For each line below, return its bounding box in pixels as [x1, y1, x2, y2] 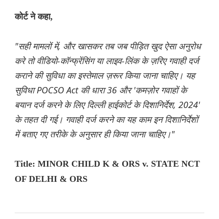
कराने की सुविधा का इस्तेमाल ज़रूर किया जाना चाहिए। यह [15, 69, 195, 82]
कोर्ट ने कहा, [15, 12, 53, 22]
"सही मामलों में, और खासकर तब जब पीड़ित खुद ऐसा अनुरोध [15, 40, 201, 52]
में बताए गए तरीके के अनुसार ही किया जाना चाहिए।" [15, 128, 175, 140]
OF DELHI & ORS [15, 174, 88, 184]
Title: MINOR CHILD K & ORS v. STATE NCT [15, 159, 200, 169]
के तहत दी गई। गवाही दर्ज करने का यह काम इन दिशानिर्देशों [15, 113, 198, 126]
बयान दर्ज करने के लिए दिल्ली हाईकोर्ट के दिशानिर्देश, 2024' [15, 99, 200, 111]
